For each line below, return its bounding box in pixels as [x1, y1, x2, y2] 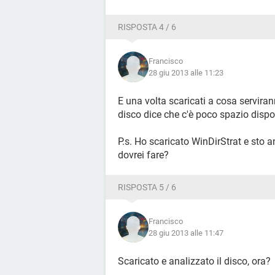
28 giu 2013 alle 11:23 [149, 68, 223, 77]
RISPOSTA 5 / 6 [118, 182, 176, 192]
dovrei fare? [118, 149, 169, 161]
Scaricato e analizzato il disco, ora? [118, 255, 271, 267]
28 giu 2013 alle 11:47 [149, 228, 223, 238]
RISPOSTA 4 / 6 [118, 22, 176, 32]
